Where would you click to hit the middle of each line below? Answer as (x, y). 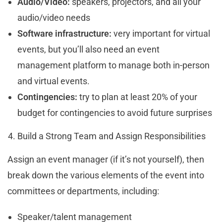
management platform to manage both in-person (113, 65)
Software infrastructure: (64, 33)
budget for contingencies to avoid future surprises (115, 112)
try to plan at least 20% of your (138, 97)
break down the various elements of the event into (106, 175)
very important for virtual (161, 33)
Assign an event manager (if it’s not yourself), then (106, 159)
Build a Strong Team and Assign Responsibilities (111, 136)
